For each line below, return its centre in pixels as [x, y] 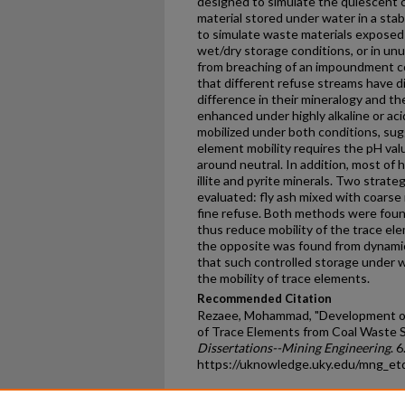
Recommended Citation [264, 298]
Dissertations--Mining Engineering [294, 348]
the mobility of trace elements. [283, 278]
